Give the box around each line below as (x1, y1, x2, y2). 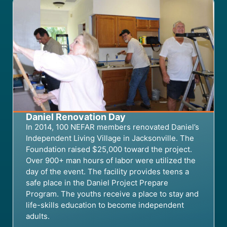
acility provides (106, 166, 163, 176)
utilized (156, 155, 182, 165)
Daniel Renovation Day (26, 111, 126, 122)
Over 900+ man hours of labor (26, 155, 135, 165)
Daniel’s (169, 122, 199, 132)
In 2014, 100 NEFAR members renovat (26, 122, 160, 132)
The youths (61, 188, 101, 199)
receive (103, 188, 130, 199)
